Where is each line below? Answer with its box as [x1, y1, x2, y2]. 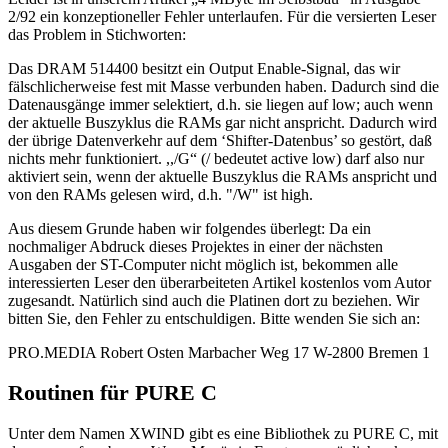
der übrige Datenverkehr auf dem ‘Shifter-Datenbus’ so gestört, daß [8, 131, 432, 149]
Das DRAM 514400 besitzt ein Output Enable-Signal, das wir [8, 59, 400, 77]
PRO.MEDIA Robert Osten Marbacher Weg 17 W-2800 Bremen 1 [8, 343, 430, 361]
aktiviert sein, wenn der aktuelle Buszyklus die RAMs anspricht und [8, 167, 437, 185]
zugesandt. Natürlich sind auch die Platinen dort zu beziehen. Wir [8, 291, 419, 309]
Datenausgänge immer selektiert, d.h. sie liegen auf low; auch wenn [8, 95, 433, 113]
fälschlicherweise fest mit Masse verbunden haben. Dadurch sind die [8, 77, 439, 95]
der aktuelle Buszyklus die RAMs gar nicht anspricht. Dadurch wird [8, 113, 437, 131]
